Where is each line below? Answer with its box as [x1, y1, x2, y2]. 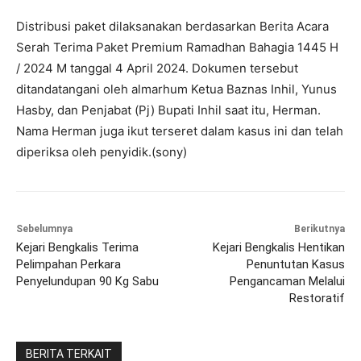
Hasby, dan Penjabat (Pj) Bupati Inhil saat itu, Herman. [16, 102, 321, 118]
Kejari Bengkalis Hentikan [212, 239, 345, 255]
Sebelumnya [16, 222, 73, 234]
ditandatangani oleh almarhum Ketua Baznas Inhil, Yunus [16, 81, 337, 97]
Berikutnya [293, 222, 345, 234]
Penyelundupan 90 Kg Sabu [16, 273, 159, 288]
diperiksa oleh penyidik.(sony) [16, 143, 187, 160]
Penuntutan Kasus [246, 256, 345, 272]
